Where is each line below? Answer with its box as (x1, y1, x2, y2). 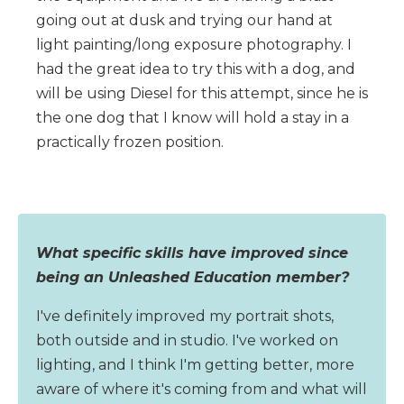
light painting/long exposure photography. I (36, 35, 352, 53)
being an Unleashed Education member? (36, 268, 349, 286)
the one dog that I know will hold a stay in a (36, 108, 349, 126)
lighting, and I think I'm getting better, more (36, 355, 354, 373)
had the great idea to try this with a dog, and (36, 60, 355, 78)
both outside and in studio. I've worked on (36, 331, 338, 349)
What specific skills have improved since (36, 243, 348, 262)
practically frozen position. (36, 133, 224, 151)
